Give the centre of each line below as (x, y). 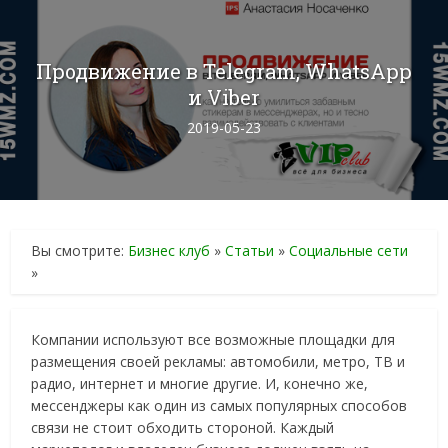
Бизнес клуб (169, 250)
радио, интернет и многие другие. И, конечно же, (200, 383)
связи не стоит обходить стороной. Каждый (183, 427)
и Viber (224, 97)
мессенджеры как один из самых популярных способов (219, 405)
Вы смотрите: (80, 250)
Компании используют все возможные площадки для (213, 339)
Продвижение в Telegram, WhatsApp (224, 71)
